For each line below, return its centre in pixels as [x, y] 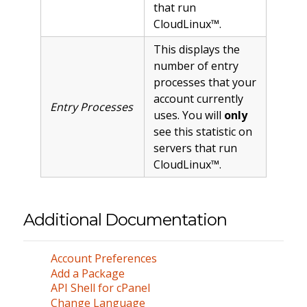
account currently [198, 98]
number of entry [196, 65]
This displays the [196, 49]
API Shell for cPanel [100, 288]
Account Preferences [103, 259]
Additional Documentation [125, 219]
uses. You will [188, 115]
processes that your [205, 82]
